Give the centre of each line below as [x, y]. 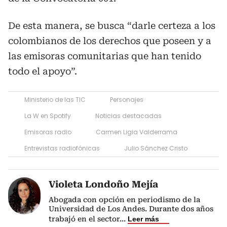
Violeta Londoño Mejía [103, 184]
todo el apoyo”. [43, 71]
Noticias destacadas [128, 116]
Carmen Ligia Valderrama [137, 132]
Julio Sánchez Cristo [156, 148]
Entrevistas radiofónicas [62, 148]
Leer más [143, 219]
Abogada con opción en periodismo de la [124, 200]
